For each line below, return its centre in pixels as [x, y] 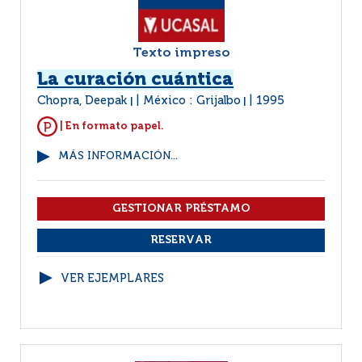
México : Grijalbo [192, 101]
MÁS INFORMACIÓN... [118, 156]
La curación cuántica [135, 80]
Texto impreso [181, 53]
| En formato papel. [111, 126]
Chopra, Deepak [84, 101]
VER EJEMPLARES [112, 279]
